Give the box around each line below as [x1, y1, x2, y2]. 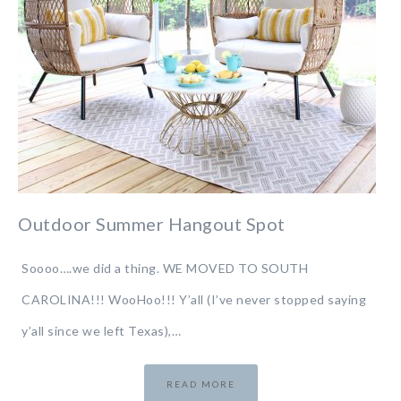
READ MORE [166, 379, 235, 389]
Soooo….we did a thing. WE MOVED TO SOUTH [21, 260, 308, 276]
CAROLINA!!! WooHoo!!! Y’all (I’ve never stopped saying [21, 292, 366, 307]
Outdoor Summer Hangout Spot [18, 213, 286, 235]
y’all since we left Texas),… [21, 323, 181, 338]
